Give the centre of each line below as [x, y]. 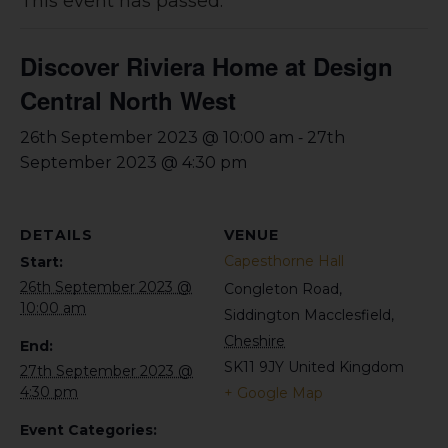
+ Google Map [273, 393]
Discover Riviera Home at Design [206, 66]
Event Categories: [88, 430]
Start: [41, 262]
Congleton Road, [283, 289]
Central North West [128, 100]
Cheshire [254, 341]
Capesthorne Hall [284, 261]
